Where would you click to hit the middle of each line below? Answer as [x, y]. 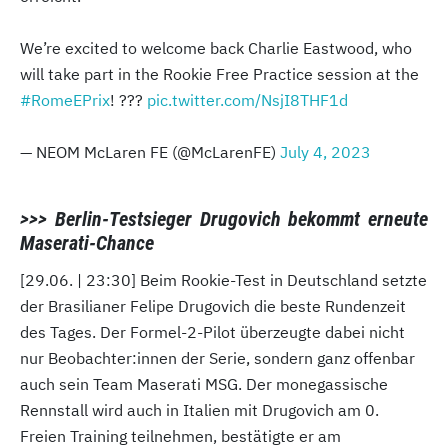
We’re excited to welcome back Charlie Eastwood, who [216, 48]
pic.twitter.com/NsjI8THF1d [247, 100]
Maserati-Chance [87, 243]
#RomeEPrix [65, 100]
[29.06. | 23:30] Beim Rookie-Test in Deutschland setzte [223, 280]
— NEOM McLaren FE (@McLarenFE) [150, 152]
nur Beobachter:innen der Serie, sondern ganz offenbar [217, 358]
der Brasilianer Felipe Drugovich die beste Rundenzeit [213, 306]
